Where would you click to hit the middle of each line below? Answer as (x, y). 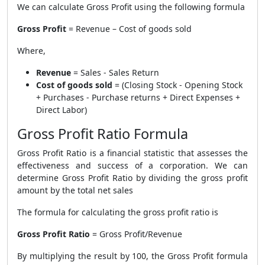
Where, (33, 51)
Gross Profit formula (208, 256)
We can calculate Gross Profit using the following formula (131, 7)
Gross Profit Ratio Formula (103, 134)
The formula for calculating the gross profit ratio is (118, 212)
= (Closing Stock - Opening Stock (177, 85)
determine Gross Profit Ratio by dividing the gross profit (132, 178)
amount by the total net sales (75, 190)
